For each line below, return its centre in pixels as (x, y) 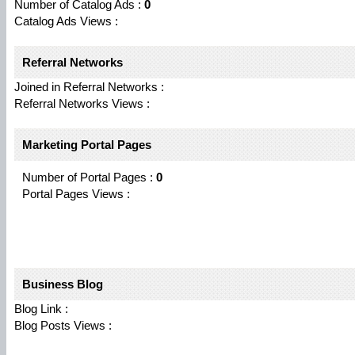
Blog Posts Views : (63, 325)
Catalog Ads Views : (66, 21)
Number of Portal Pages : (89, 177)
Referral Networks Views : (82, 103)
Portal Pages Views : (76, 194)
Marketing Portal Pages (87, 145)
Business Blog (63, 284)
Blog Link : (41, 309)
